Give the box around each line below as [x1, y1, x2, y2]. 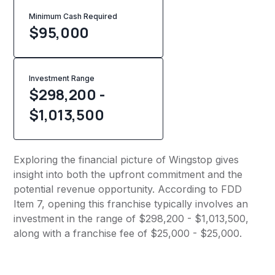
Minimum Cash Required [29, 12, 118, 21]
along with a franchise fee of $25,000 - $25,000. [14, 227, 242, 240]
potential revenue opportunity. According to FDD [14, 183, 242, 196]
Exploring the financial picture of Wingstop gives [14, 153, 239, 166]
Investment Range [29, 74, 95, 83]
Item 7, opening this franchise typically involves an [14, 198, 249, 211]
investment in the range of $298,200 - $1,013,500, [14, 212, 249, 225]
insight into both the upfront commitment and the [14, 168, 243, 181]
